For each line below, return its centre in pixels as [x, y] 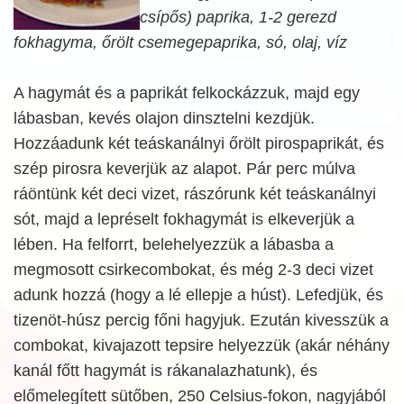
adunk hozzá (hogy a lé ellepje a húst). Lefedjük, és [198, 295]
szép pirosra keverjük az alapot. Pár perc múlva [184, 169]
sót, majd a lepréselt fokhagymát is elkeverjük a [184, 219]
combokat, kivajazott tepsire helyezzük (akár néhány [202, 345]
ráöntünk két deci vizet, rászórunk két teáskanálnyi [195, 194]
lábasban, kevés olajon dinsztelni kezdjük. [164, 118]
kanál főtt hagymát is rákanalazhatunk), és [165, 371]
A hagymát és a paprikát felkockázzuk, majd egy [187, 93]
